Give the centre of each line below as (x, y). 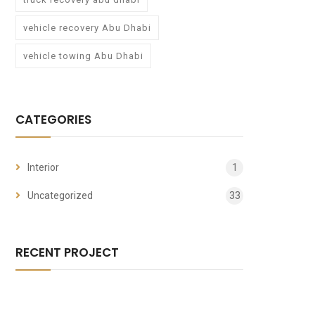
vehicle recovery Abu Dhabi (87, 28)
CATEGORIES (53, 120)
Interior (43, 168)
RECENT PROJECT (67, 253)
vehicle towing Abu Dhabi (83, 56)
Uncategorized (60, 196)
